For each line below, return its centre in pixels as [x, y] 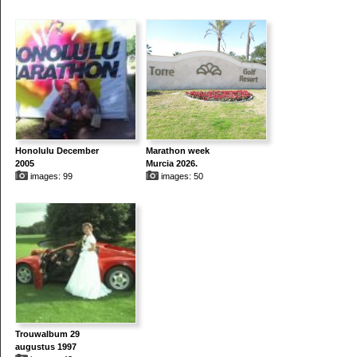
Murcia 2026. [171, 164]
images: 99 [50, 177]
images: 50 [180, 177]
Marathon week [177, 151]
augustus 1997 [45, 347]
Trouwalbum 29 [47, 334]
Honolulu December [57, 151]
